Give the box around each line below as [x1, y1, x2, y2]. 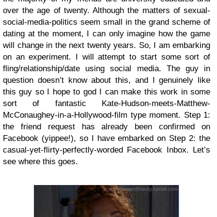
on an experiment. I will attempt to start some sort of [3, 52, 210, 62]
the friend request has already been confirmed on [3, 122, 210, 131]
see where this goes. [3, 157, 78, 166]
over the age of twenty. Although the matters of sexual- [3, 6, 210, 15]
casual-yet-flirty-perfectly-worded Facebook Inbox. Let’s [3, 145, 210, 155]
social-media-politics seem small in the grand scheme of [3, 17, 210, 27]
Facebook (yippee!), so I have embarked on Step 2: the [3, 134, 210, 143]
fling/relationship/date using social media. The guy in [3, 64, 210, 73]
